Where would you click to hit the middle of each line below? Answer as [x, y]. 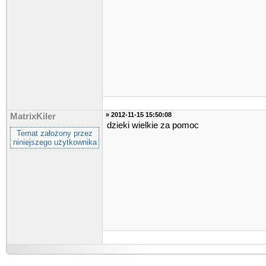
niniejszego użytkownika [55, 142]
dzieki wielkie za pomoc [153, 125]
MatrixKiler [33, 116]
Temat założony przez [55, 133]
